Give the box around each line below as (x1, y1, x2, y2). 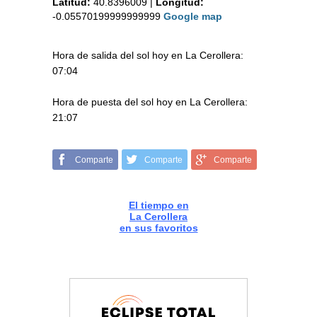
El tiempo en (128, 200, 189, 212)
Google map (163, 11, 222, 23)
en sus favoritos (119, 222, 198, 234)
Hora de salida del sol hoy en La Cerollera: (52, 50, 243, 62)
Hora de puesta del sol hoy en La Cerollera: (52, 96, 248, 108)
